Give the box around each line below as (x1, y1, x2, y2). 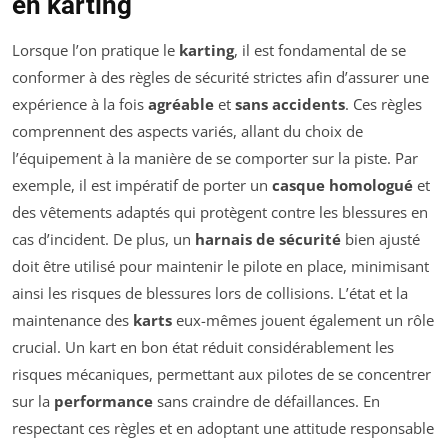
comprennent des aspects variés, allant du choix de (12, 121, 363, 142)
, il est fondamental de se (234, 40, 406, 61)
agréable (148, 94, 214, 115)
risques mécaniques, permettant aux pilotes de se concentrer (12, 364, 431, 385)
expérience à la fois (12, 94, 148, 115)
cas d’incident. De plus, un (12, 229, 195, 250)
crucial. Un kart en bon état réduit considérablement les (12, 337, 394, 358)
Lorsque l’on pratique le (12, 40, 179, 61)
